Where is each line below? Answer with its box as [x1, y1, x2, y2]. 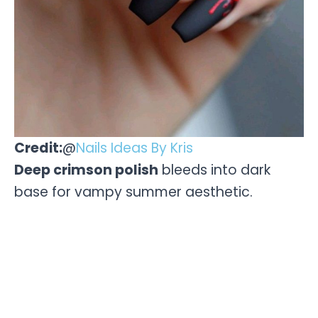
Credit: [14, 138, 62, 158]
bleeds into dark [158, 160, 270, 180]
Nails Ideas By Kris [76, 138, 193, 158]
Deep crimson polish [14, 160, 158, 180]
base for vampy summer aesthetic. [14, 182, 253, 202]
